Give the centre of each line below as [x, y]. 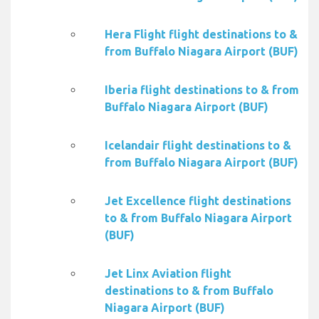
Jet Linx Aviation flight [168, 274]
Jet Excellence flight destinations [198, 201]
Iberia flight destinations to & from [202, 90]
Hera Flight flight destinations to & [201, 35]
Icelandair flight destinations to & [198, 146]
